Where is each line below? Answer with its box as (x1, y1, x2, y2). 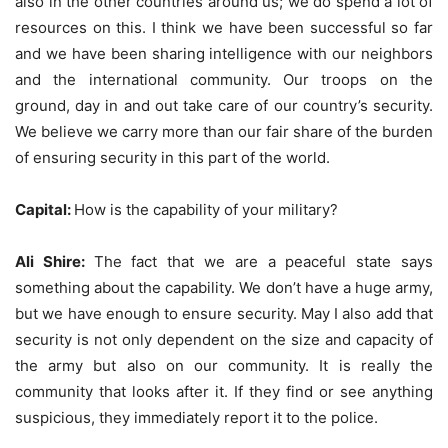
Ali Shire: (15, 251, 94, 271)
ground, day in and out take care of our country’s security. (15, 95, 433, 115)
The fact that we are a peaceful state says (93, 251, 434, 271)
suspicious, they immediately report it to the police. (15, 407, 378, 427)
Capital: (15, 199, 74, 219)
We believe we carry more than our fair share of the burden (15, 121, 433, 141)
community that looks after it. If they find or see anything (15, 381, 433, 401)
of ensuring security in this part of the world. (15, 147, 330, 167)
